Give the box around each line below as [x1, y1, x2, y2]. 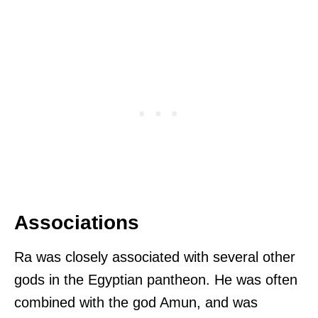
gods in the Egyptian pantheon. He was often [14, 271, 297, 287]
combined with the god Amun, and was [14, 294, 258, 310]
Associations [14, 211, 139, 234]
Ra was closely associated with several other [14, 248, 295, 265]
